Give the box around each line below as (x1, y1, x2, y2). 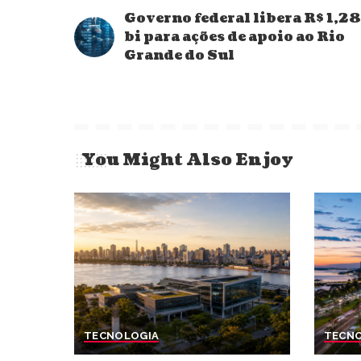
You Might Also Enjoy (82, 148, 293, 172)
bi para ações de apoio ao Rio (124, 27, 345, 46)
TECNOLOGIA (84, 329, 160, 342)
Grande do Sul (124, 46, 234, 64)
